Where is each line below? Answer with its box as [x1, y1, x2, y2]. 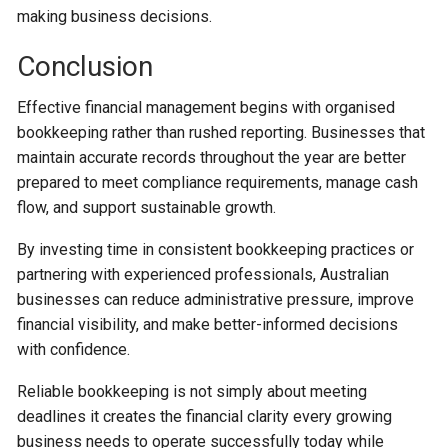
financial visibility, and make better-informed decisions [17, 314, 399, 334]
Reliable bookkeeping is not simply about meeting [17, 381, 368, 401]
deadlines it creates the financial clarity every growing [17, 406, 393, 426]
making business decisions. [17, 6, 213, 26]
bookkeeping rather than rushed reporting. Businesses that [17, 122, 426, 142]
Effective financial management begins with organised [17, 97, 396, 117]
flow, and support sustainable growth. [17, 197, 277, 217]
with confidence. [17, 339, 131, 359]
